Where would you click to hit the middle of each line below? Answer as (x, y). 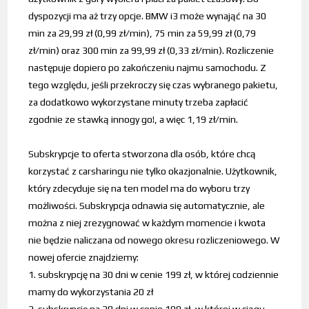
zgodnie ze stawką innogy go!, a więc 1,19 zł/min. (133, 120)
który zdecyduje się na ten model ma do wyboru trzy (139, 189)
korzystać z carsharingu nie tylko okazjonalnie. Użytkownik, (153, 171)
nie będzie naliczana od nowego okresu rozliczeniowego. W (154, 240)
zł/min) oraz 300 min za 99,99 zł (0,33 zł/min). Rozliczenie (151, 51)
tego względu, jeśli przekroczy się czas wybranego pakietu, (153, 85)
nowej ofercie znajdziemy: (84, 258)
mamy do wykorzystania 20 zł (91, 292)
